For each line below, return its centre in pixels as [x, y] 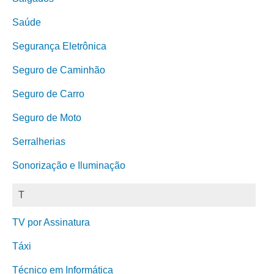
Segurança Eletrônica [59, 46]
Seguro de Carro [48, 94]
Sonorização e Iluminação [69, 165]
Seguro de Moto [47, 118]
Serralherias [39, 142]
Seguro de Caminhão [59, 70]
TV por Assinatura [51, 222]
